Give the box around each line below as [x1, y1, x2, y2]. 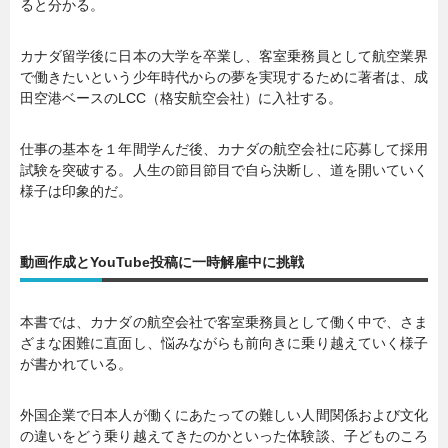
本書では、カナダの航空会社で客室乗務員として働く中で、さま [20, 314, 428, 331]
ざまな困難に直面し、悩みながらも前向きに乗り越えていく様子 [20, 335, 428, 352]
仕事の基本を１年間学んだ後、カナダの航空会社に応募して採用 [20, 141, 428, 158]
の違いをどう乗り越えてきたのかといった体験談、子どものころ [20, 428, 428, 445]
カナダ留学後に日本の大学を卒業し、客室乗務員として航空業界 [20, 48, 428, 65]
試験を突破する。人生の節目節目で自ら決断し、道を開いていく [20, 162, 428, 179]
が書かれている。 [20, 356, 132, 373]
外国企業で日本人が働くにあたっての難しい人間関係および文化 [20, 407, 428, 424]
